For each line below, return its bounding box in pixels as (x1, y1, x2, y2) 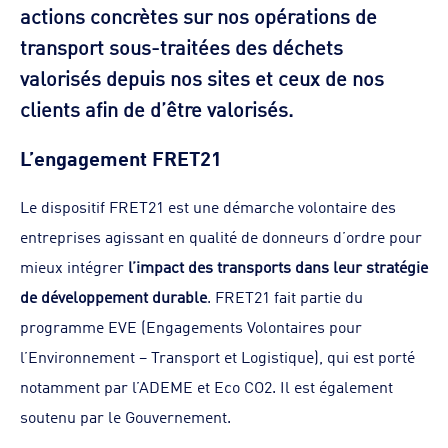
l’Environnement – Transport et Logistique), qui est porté (20, 345, 415, 367)
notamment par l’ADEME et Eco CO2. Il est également (20, 375, 393, 397)
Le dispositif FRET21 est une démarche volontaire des (20, 195, 396, 217)
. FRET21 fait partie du (207, 285, 363, 307)
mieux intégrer (20, 255, 128, 277)
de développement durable (20, 285, 207, 307)
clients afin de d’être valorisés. (20, 93, 293, 122)
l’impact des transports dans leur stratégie (128, 255, 428, 277)
